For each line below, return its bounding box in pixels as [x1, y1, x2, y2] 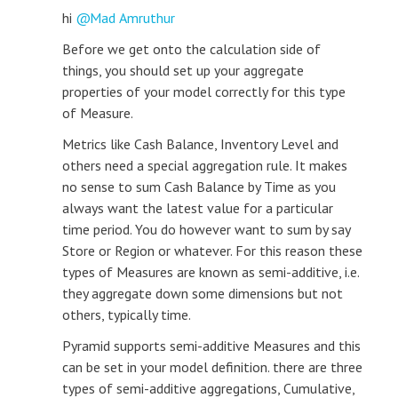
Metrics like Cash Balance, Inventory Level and [62, 135, 338, 153]
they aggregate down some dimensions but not [62, 284, 343, 302]
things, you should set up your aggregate [62, 61, 304, 79]
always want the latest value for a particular [62, 199, 333, 217]
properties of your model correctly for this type [62, 83, 346, 100]
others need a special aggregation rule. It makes [62, 156, 347, 174]
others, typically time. [62, 306, 191, 323]
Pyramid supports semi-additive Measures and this [62, 337, 361, 354]
